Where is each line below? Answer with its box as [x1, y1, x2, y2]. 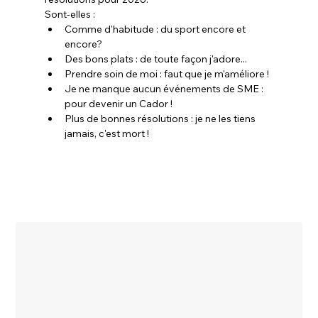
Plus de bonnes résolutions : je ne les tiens [64, 111, 258, 125]
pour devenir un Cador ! [64, 97, 172, 110]
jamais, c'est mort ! [64, 126, 149, 140]
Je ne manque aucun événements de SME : [64, 82, 265, 95]
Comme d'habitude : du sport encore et [64, 22, 248, 35]
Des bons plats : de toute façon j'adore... [64, 52, 247, 65]
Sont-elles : [44, 7, 95, 21]
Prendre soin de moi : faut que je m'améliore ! [64, 67, 269, 80]
